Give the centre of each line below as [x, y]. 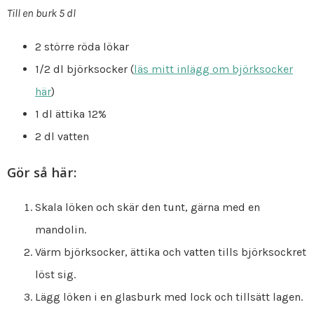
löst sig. [55, 275]
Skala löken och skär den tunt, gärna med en [148, 207]
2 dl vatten [62, 136]
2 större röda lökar [82, 46]
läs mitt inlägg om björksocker [213, 69]
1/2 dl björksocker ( [84, 69]
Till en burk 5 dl [42, 13]
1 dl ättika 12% [71, 114]
